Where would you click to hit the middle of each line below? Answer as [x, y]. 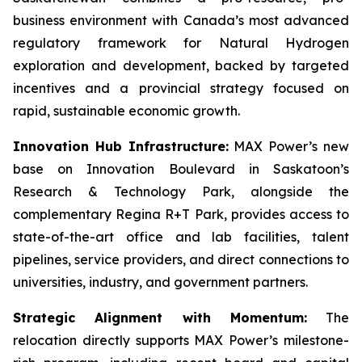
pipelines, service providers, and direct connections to [181, 259]
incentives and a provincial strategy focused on [181, 88]
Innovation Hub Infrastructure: [121, 146]
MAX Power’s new [289, 146]
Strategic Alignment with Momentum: [160, 318]
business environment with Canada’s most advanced [181, 20]
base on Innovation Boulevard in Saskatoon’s [181, 169]
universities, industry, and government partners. [160, 282]
